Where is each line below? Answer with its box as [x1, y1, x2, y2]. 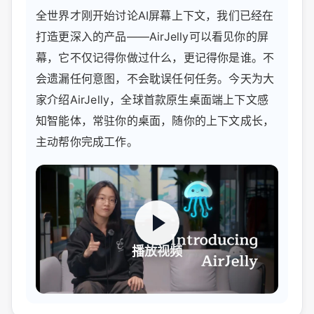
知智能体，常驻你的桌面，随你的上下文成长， [36, 114, 275, 128]
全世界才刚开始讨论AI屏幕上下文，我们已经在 [36, 8, 274, 23]
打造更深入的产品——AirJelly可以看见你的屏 [36, 29, 268, 44]
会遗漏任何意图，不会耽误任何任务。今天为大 [36, 71, 275, 86]
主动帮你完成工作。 [36, 135, 138, 149]
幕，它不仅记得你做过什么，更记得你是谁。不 [36, 50, 275, 65]
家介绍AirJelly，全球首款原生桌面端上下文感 [36, 93, 268, 107]
